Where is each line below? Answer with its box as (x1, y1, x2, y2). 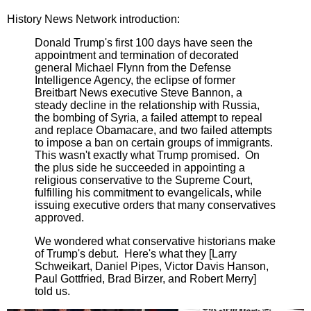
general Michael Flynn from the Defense (35, 61, 231, 74)
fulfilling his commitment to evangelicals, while (35, 186, 262, 199)
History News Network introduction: (7, 12, 180, 25)
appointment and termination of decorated (35, 49, 239, 61)
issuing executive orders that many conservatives (35, 199, 276, 211)
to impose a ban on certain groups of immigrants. (35, 136, 273, 149)
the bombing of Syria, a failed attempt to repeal (35, 111, 262, 124)
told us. (35, 285, 70, 297)
